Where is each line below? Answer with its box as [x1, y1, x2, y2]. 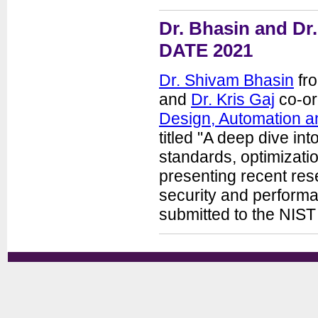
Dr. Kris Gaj [191, 89, 275, 109]
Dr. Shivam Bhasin [159, 70, 294, 89]
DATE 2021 [159, 40, 253, 62]
